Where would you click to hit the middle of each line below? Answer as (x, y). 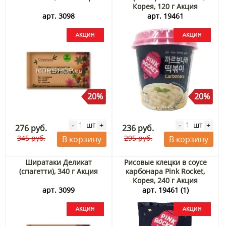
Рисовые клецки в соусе (165, 162)
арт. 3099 (58, 190)
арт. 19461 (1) (165, 190)
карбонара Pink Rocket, (165, 172)
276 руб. (31, 128)
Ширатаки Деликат (58, 162)
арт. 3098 (58, 16)
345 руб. (31, 138)
